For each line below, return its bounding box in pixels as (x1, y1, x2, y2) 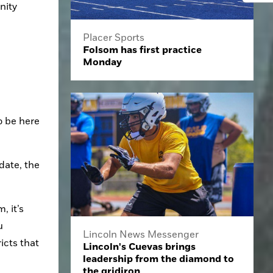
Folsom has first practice (83, 44, 202, 57)
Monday (83, 56, 122, 69)
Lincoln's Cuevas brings (83, 240, 196, 253)
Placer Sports (83, 32, 144, 44)
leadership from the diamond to (83, 252, 234, 265)
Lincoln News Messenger (83, 228, 199, 241)
